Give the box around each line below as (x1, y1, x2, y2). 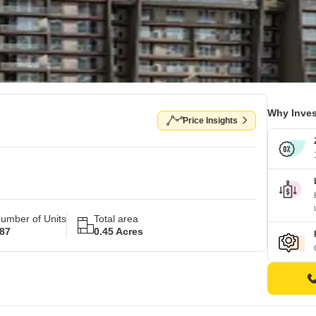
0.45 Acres (94, 226, 143, 237)
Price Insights (183, 116, 238, 126)
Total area (94, 213, 138, 224)
